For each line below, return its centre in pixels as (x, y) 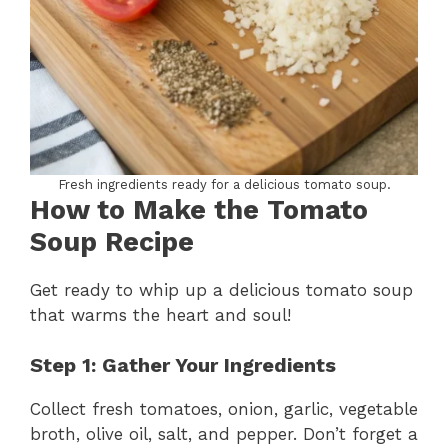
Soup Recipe (112, 241)
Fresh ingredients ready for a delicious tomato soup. (224, 184)
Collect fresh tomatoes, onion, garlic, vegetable (224, 409)
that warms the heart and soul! (160, 314)
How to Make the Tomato (199, 209)
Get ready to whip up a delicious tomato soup (221, 289)
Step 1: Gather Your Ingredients (183, 365)
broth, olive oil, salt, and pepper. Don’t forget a (224, 434)
